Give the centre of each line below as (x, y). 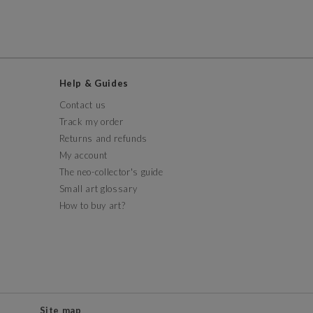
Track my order (91, 122)
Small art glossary (98, 189)
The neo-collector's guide (111, 172)
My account (83, 155)
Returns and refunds (103, 139)
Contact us (82, 105)
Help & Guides (97, 83)
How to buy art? (92, 206)
